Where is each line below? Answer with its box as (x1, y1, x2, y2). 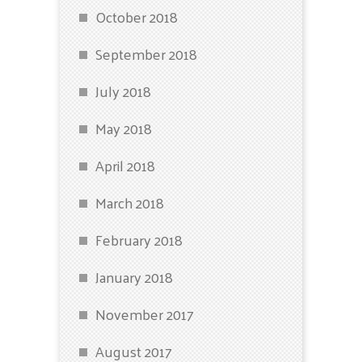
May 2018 (95, 115, 152, 141)
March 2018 (95, 189, 164, 216)
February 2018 (95, 226, 183, 253)
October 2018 (95, 3, 178, 30)
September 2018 (95, 40, 197, 67)
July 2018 (95, 78, 151, 104)
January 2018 (95, 263, 173, 290)
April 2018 (95, 152, 155, 179)
